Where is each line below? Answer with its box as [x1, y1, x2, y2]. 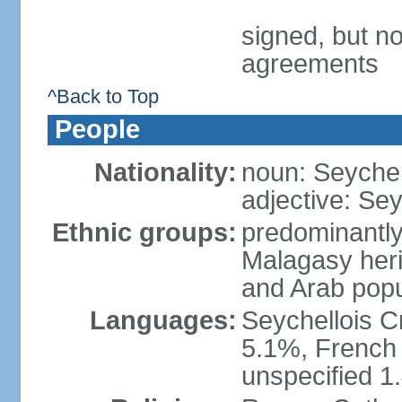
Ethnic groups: [51, 218, 237, 247]
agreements [240, 49, 379, 78]
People [54, 115, 140, 144]
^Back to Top [47, 85, 159, 108]
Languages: [89, 306, 237, 335]
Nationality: [93, 158, 237, 187]
